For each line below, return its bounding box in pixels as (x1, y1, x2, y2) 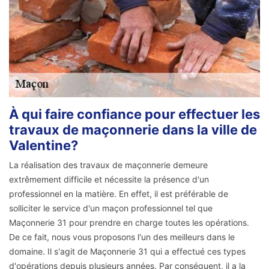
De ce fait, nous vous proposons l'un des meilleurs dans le (9, 232, 235, 243)
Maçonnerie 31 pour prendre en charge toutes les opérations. (9, 217, 249, 228)
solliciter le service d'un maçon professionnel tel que (9, 203, 213, 214)
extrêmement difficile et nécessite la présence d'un (9, 174, 209, 185)
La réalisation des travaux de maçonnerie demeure (9, 160, 208, 171)
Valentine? (9, 138, 78, 154)
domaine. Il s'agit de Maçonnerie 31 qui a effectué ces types (9, 246, 246, 257)
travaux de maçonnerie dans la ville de (9, 122, 257, 138)
